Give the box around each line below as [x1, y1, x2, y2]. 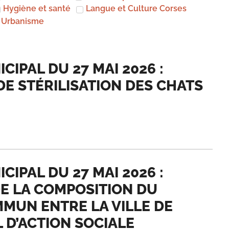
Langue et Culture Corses [86, 4, 187, 14]
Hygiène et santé [3, 4, 71, 14]
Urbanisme [1, 16, 44, 26]
